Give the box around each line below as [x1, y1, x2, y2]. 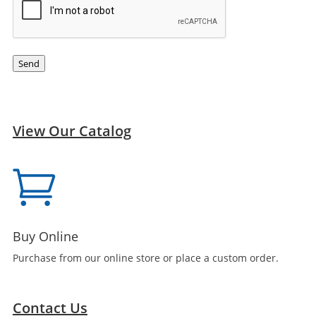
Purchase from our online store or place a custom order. [12, 251, 279, 265]
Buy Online [12, 228, 78, 245]
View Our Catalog [12, 121, 131, 140]
